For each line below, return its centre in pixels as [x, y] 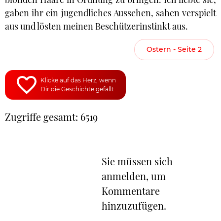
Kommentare [131, 191]
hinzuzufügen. [134, 205]
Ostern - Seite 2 [174, 49]
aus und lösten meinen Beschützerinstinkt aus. [96, 26]
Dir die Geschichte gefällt [77, 89]
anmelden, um [134, 176]
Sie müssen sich [137, 161]
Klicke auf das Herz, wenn [78, 80]
